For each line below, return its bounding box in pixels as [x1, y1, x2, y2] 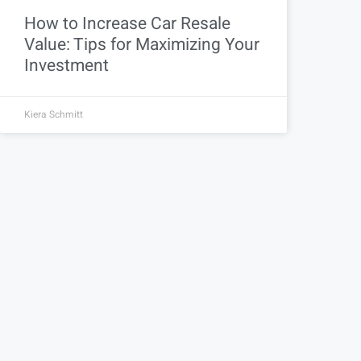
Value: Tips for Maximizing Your [24, 32, 259, 58]
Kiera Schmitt [24, 107, 83, 122]
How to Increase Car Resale [24, 11, 230, 37]
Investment [24, 53, 109, 79]
